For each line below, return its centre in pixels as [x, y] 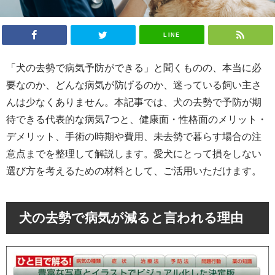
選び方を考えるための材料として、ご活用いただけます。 [134, 171]
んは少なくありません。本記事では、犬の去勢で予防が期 [134, 102]
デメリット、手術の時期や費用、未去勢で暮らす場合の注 [134, 137]
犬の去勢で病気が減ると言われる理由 [131, 218]
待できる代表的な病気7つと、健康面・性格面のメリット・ [137, 119]
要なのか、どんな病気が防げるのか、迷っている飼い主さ [134, 85]
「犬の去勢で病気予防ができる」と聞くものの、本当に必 [134, 68]
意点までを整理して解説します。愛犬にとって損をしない [134, 154]
